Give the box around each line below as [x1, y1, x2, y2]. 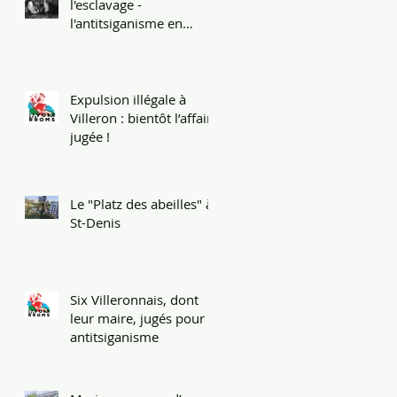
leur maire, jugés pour [70, 308, 205, 327]
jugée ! [70, 127, 110, 145]
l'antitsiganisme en [70, 13, 183, 32]
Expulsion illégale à [70, 90, 186, 108]
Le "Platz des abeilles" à [70, 194, 213, 213]
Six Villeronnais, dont [70, 290, 198, 308]
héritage [70, 32, 120, 51]
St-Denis [70, 213, 121, 231]
